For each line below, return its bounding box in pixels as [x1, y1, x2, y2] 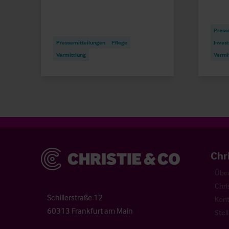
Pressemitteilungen [56, 38, 105, 46]
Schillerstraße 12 [47, 192, 103, 203]
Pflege [111, 38, 127, 46]
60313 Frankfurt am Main [47, 205, 133, 216]
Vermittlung [56, 51, 86, 58]
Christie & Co [40, 148, 83, 158]
